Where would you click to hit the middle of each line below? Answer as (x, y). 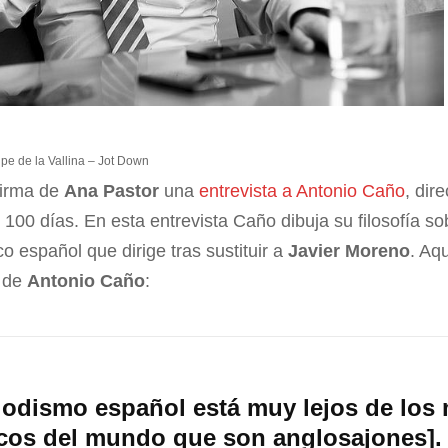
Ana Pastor (112, 190)
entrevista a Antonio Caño (302, 190)
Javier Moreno (349, 250)
